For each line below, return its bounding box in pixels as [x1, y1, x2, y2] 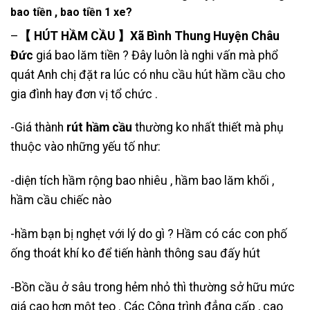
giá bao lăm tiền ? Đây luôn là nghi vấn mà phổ [33, 48, 278, 62]
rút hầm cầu [66, 120, 132, 135]
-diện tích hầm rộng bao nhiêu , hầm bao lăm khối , [10, 174, 274, 188]
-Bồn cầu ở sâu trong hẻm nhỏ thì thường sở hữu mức [10, 280, 295, 294]
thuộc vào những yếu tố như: [10, 140, 161, 154]
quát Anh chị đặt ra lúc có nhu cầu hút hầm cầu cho [10, 67, 285, 82]
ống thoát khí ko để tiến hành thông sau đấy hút [10, 246, 260, 260]
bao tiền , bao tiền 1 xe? [10, 5, 132, 19]
